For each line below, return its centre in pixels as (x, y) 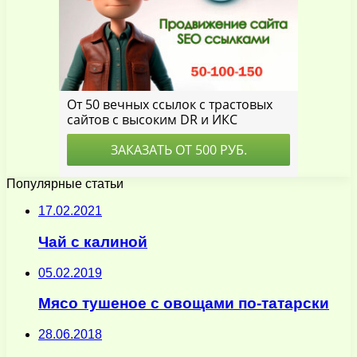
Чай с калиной (93, 241)
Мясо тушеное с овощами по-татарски (184, 304)
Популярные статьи (65, 184)
